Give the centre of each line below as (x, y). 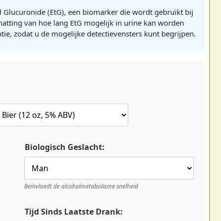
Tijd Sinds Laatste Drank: (74, 212)
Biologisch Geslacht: (65, 147)
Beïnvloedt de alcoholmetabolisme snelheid (81, 186)
